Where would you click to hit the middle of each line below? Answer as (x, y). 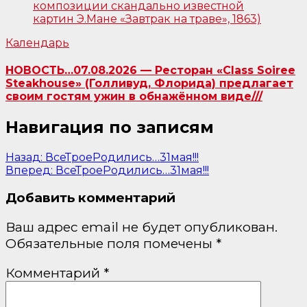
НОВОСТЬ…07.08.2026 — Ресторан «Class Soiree (150, 71)
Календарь (37, 42)
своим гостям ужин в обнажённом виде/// (134, 97)
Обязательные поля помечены (111, 244)
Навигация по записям (110, 127)
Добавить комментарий (90, 197)
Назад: (24, 158)
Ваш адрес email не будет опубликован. (142, 227)
